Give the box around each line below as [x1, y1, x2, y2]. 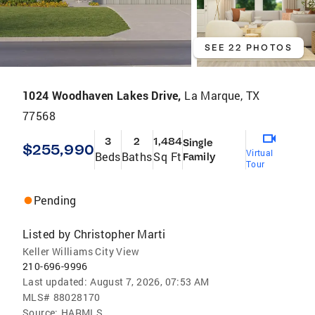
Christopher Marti [73, 226, 166, 241]
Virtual [245, 146, 274, 158]
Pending [34, 192, 77, 207]
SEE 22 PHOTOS [204, 41, 292, 53]
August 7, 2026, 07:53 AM [90, 274, 210, 288]
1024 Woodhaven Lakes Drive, [22, 87, 185, 103]
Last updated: [22, 274, 88, 288]
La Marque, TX [184, 87, 260, 103]
